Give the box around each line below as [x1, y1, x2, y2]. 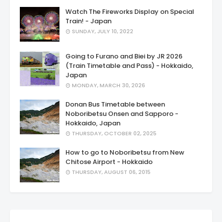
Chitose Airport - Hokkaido [65, 157, 153, 166]
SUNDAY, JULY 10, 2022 [72, 27, 133, 35]
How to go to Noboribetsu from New [65, 147, 184, 157]
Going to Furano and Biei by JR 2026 [65, 51, 182, 61]
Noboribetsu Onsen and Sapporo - [65, 109, 178, 118]
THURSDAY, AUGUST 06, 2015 [72, 167, 151, 176]
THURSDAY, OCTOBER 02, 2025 [72, 129, 157, 137]
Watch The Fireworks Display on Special [65, 6, 194, 16]
